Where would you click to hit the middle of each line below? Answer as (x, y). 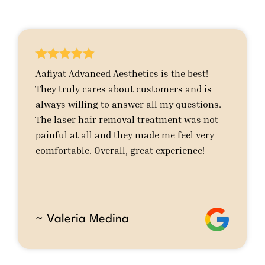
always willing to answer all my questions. (129, 104)
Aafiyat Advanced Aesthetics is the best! (122, 74)
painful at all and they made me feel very (125, 135)
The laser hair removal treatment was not (127, 120)
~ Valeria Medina (83, 220)
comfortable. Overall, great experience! (120, 151)
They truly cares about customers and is (124, 89)
